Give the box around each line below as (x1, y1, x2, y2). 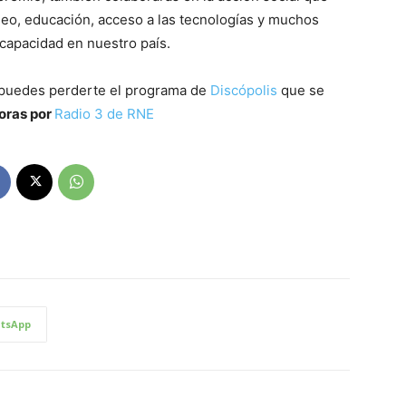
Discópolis (210, 81, 281, 99)
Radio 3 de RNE (54, 104, 154, 122)
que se (281, 81, 324, 99)
